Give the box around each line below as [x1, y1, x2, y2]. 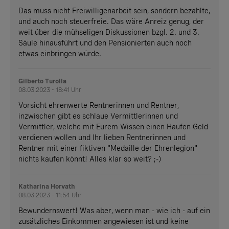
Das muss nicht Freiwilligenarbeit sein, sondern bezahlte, [18, 7, 211, 15]
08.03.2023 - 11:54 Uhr [18, 192, 82, 199]
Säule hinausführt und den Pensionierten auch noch [18, 39, 192, 48]
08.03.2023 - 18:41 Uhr [18, 86, 82, 94]
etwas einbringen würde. [18, 50, 102, 58]
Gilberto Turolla [18, 78, 67, 85]
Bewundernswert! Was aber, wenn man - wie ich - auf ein [18, 207, 211, 215]
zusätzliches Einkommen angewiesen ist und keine [18, 217, 189, 226]
